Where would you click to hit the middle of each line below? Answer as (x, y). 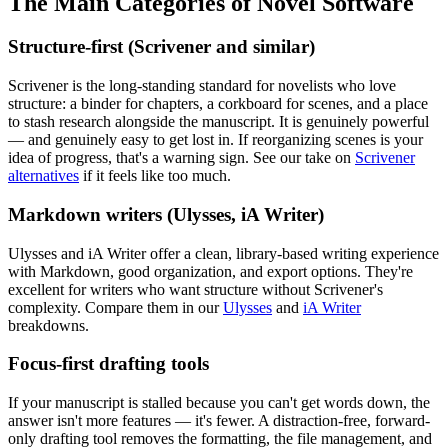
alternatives (43, 176)
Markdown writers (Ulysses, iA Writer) (166, 214)
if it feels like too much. (157, 176)
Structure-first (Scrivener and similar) (161, 47)
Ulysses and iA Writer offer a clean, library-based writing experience (223, 253)
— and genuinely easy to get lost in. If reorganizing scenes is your (215, 140)
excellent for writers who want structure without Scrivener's (195, 289)
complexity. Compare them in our (113, 307)
